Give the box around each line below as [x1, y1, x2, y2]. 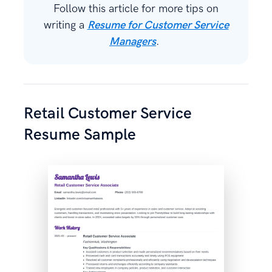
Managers [109, 35, 156, 48]
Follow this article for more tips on [53, 2, 219, 15]
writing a [43, 18, 87, 32]
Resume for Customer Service [87, 18, 229, 32]
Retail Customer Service [24, 104, 192, 123]
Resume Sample [24, 125, 136, 144]
